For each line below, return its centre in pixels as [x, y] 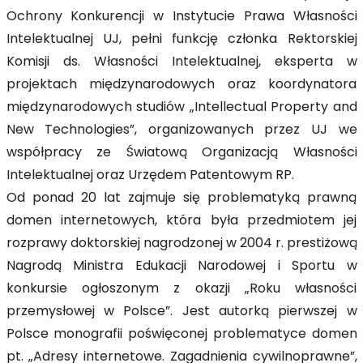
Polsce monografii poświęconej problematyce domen [181, 335]
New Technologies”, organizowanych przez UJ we [181, 130]
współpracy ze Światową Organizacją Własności [181, 153]
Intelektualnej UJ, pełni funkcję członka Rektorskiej [181, 40]
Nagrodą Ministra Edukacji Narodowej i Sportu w [181, 267]
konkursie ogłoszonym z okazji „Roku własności [181, 289]
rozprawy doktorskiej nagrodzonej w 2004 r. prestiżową [181, 244]
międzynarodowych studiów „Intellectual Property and [181, 108]
